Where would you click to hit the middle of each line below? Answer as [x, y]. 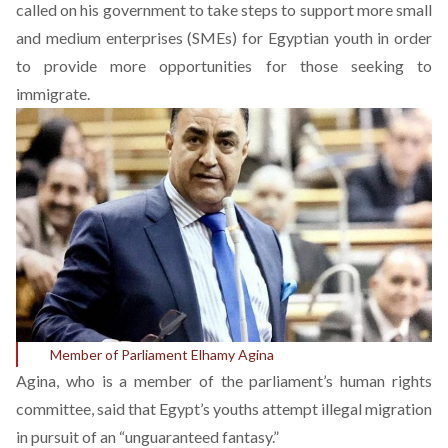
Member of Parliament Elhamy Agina [162, 354]
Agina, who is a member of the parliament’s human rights [224, 380]
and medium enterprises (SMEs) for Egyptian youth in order [224, 37]
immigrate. [53, 93]
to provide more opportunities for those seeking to [224, 65]
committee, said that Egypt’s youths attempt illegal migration [224, 408]
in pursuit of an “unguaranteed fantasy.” [147, 436]
